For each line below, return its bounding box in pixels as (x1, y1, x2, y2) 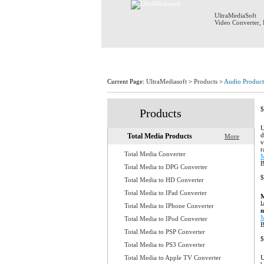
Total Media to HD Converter (124, 176, 204, 183)
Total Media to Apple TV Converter (124, 254, 221, 261)
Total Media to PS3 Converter (124, 241, 205, 248)
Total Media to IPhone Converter (124, 202, 214, 209)
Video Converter (214, 19, 259, 26)
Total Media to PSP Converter (124, 228, 205, 235)
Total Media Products (127, 132, 192, 140)
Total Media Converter (124, 150, 186, 157)
